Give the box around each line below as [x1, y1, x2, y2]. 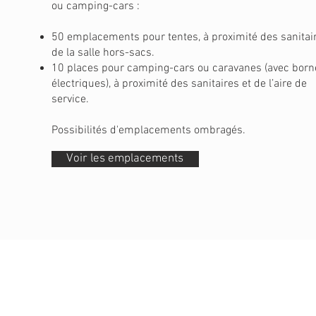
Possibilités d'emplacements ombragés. [51, 123, 245, 138]
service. [51, 92, 89, 107]
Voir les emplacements [66, 152, 184, 166]
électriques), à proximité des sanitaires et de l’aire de [51, 77, 307, 91]
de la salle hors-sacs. [51, 46, 154, 60]
